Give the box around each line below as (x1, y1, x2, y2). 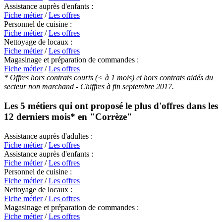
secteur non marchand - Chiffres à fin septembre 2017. (4, 82, 174, 91)
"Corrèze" (90, 111, 132, 122)
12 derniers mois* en (4, 111, 90, 122)
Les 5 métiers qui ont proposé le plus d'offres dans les (4, 100, 218, 111)
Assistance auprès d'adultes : (4, 131, 93, 140)
